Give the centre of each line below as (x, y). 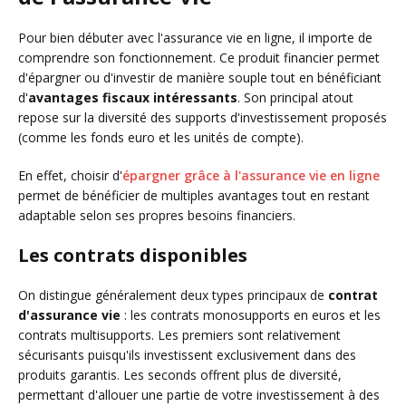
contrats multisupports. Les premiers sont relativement (179, 334)
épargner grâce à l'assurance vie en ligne (251, 175)
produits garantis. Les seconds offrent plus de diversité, (180, 374)
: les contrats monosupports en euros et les (251, 314)
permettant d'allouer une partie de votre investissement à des (199, 394)
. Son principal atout (295, 97)
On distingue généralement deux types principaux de (173, 295)
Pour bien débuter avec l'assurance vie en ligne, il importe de (195, 37)
